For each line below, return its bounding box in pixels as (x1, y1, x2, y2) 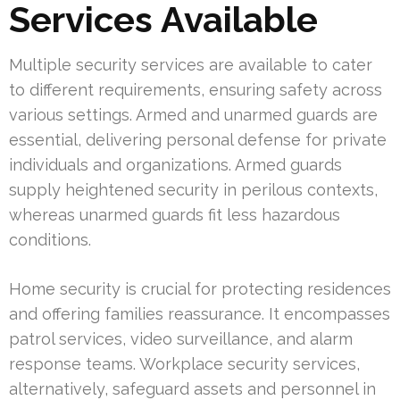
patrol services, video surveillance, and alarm (9, 329, 353, 349)
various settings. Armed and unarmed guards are (9, 105, 378, 125)
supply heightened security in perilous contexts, (9, 180, 378, 200)
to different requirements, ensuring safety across (9, 80, 382, 100)
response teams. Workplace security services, (9, 354, 360, 374)
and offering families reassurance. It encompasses (9, 304, 390, 324)
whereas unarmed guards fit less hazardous (9, 205, 340, 225)
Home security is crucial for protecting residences (9, 279, 391, 299)
